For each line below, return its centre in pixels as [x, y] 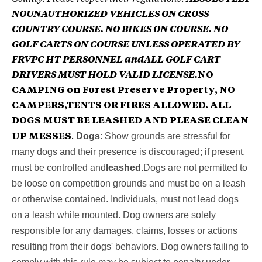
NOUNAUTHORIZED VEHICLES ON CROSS [110, 14]
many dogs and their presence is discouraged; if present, [128, 151]
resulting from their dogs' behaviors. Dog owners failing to [130, 246]
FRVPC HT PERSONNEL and [78, 60]
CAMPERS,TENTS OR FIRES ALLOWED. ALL [121, 106]
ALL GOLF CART [182, 60]
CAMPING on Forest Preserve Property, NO [123, 90]
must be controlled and [59, 167]
